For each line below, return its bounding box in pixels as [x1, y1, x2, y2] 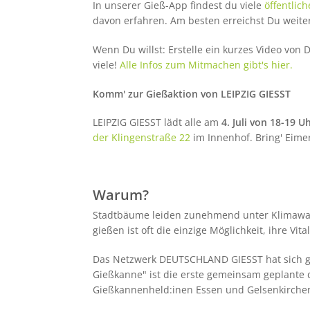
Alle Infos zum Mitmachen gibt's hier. [119, 58, 293, 72]
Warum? [92, 185, 149, 205]
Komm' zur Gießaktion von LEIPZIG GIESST [92, 86, 291, 100]
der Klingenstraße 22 [92, 131, 190, 145]
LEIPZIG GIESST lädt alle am [92, 116, 221, 129]
